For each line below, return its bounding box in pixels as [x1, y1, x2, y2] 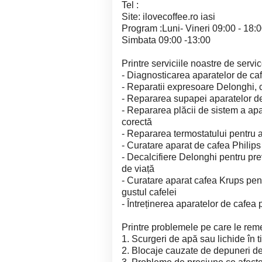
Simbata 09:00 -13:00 [122, 35, 211, 45]
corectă [122, 117, 152, 127]
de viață [122, 164, 154, 174]
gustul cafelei [122, 187, 177, 197]
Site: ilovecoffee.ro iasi [122, 12, 215, 22]
